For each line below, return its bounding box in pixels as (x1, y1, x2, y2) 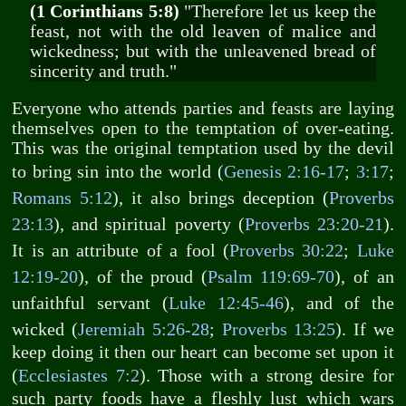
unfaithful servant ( (12, 294, 169, 314)
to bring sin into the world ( (12, 162, 224, 182)
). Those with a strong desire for (139, 366, 394, 386)
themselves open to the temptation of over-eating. (12, 119, 394, 139)
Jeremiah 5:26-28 (78, 320, 209, 340)
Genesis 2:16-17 (223, 162, 345, 182)
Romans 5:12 (12, 188, 113, 208)
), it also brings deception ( (112, 188, 329, 208)
